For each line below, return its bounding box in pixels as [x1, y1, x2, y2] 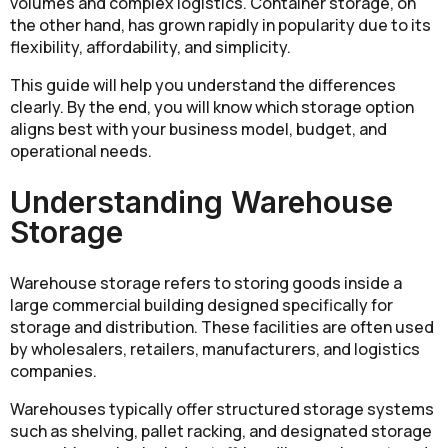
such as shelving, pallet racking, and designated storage [10, 420, 432, 443]
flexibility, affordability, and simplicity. [10, 36, 291, 59]
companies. [10, 360, 97, 383]
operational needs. [10, 140, 152, 163]
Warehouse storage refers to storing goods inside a [10, 272, 402, 295]
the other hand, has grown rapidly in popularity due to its [10, 14, 431, 37]
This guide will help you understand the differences [10, 74, 396, 97]
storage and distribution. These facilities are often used [10, 316, 434, 339]
